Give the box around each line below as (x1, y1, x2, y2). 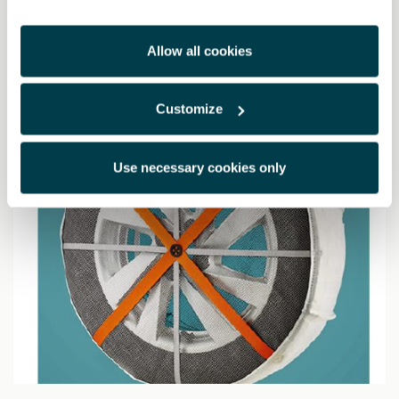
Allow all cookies (147, 43, 252, 58)
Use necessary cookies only (113, 159, 286, 175)
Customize (156, 101, 224, 117)
